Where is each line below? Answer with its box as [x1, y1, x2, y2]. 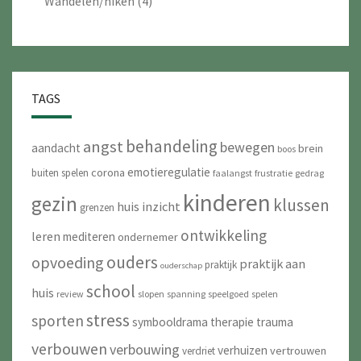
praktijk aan [239, 255, 305, 272]
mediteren [63, 229, 115, 245]
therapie [210, 314, 254, 330]
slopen [138, 288, 164, 301]
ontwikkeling [180, 226, 267, 246]
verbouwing [110, 340, 180, 359]
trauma [256, 314, 293, 330]
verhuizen [218, 342, 268, 359]
